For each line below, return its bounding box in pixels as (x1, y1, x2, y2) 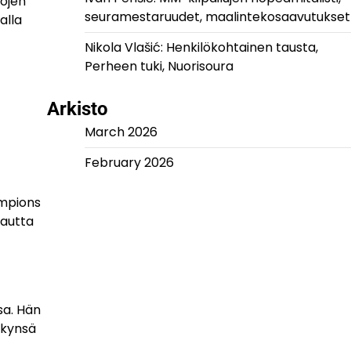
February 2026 (84, 154, 174, 172)
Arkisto (46, 98, 108, 121)
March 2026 (84, 123, 157, 142)
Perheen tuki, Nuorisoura (84, 57, 233, 76)
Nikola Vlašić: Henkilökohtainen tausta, (84, 38, 318, 57)
